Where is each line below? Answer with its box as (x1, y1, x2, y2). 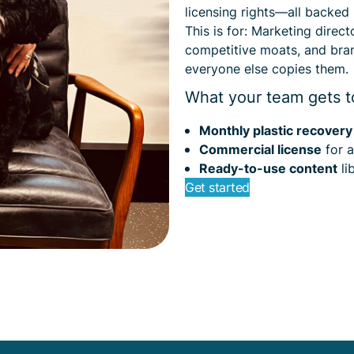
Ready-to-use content (198, 159, 337, 177)
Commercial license (198, 140, 322, 158)
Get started (185, 179, 250, 196)
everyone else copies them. (185, 60, 348, 77)
